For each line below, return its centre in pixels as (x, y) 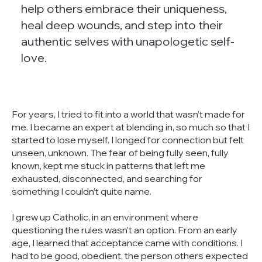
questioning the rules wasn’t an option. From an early (124, 230)
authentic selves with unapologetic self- (127, 42)
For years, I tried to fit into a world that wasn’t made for (128, 114)
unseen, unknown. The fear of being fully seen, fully (120, 152)
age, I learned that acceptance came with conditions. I (127, 242)
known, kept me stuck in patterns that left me (108, 165)
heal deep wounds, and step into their (122, 25)
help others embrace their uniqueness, (124, 9)
